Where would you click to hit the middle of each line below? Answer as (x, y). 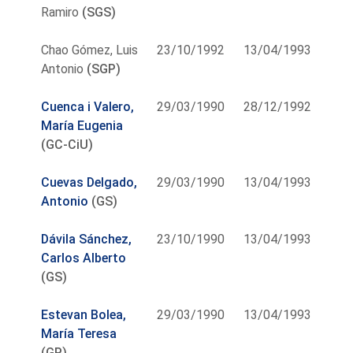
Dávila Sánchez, (87, 239)
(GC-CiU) (67, 144)
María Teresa (79, 333)
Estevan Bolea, (84, 314)
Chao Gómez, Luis (90, 50)
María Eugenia (82, 125)
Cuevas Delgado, (89, 182)
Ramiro (60, 12)
